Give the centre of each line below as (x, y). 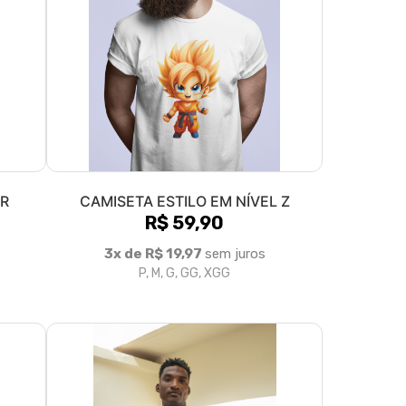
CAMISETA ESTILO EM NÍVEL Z (184, 201)
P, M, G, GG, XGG (184, 273)
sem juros (235, 253)
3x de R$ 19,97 (154, 253)
